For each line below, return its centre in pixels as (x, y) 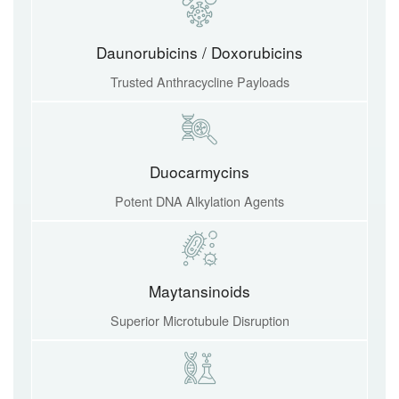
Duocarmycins (199, 171)
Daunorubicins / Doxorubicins (199, 52)
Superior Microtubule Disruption (199, 320)
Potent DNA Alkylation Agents (199, 201)
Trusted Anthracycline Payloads (199, 81)
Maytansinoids (199, 291)
